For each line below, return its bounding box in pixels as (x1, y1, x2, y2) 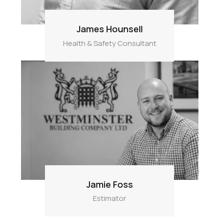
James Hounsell (76, 22, 143, 35)
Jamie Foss (86, 178, 133, 190)
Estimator (93, 193, 126, 204)
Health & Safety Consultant (63, 38, 156, 48)
